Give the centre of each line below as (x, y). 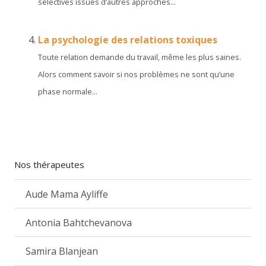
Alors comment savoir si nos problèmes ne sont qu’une (136, 74)
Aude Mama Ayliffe (67, 194)
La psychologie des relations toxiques (128, 40)
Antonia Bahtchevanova (79, 222)
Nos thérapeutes (49, 164)
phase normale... (68, 91)
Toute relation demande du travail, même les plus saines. (140, 57)
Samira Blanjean (62, 251)
